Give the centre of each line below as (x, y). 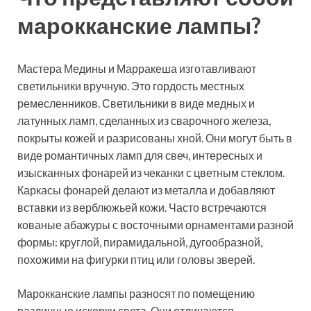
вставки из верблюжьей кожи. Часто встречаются (142, 207)
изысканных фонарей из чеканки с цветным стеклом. (151, 172)
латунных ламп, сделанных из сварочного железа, (144, 120)
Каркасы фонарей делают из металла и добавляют (146, 190)
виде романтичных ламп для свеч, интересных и (140, 155)
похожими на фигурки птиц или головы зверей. (136, 259)
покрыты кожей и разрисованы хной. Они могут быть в (155, 137)
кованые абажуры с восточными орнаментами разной (155, 224)
